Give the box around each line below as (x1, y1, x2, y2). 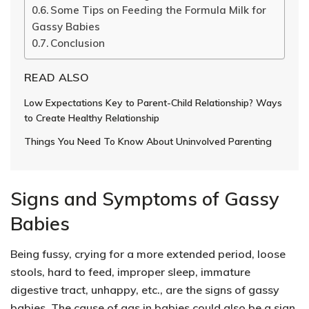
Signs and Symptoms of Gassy (10, 186, 279, 210)
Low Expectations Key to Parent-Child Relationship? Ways (24, 97, 282, 110)
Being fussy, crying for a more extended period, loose (10, 247, 286, 261)
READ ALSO (24, 70, 89, 85)
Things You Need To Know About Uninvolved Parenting (24, 135, 272, 148)
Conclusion (50, 37, 106, 50)
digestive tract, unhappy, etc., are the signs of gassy (10, 283, 279, 297)
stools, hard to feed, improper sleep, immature (10, 265, 250, 279)
